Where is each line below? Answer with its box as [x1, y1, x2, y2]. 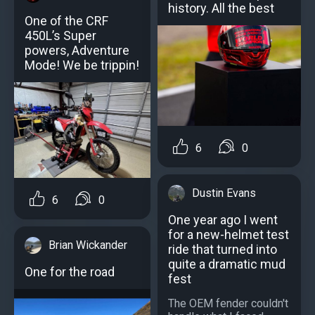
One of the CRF [25, 13, 108, 29]
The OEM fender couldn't [168, 296, 288, 310]
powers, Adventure [25, 43, 129, 58]
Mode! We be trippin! [25, 58, 139, 73]
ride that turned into [168, 241, 277, 257]
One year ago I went [168, 212, 278, 227]
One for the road [25, 264, 115, 280]
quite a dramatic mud [168, 256, 285, 271]
